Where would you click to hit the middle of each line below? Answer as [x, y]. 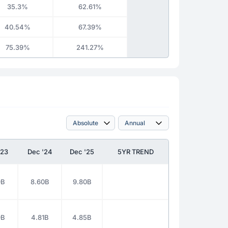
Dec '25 [82, 151]
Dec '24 [40, 151]
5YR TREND [135, 151]
